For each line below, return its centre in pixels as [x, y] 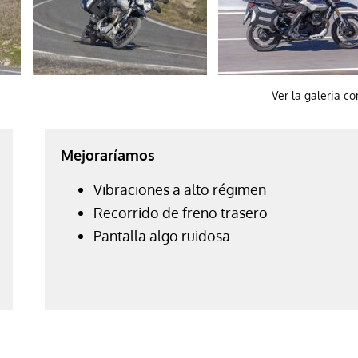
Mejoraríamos [107, 155]
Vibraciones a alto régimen [179, 189]
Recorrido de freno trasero [180, 212]
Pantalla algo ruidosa [161, 235]
